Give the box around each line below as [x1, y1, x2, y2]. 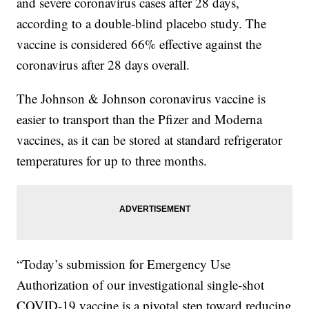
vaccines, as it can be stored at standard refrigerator [17, 130, 283, 148]
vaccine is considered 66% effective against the [17, 34, 262, 52]
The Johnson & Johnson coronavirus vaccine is [17, 89, 266, 107]
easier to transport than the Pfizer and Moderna [17, 110, 263, 128]
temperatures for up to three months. [17, 151, 208, 169]
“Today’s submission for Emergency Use [17, 255, 231, 272]
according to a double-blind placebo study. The [17, 14, 267, 32]
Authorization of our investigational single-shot [17, 275, 265, 293]
